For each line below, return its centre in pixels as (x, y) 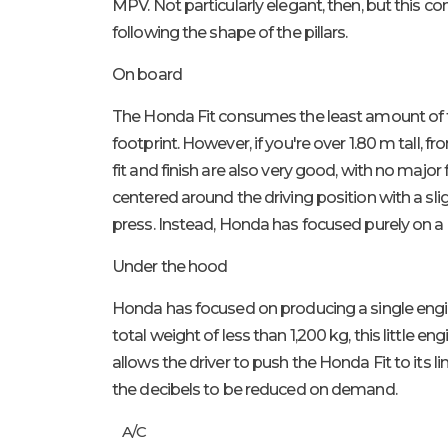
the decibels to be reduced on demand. (254, 389)
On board (147, 74)
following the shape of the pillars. (230, 32)
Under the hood (170, 266)
